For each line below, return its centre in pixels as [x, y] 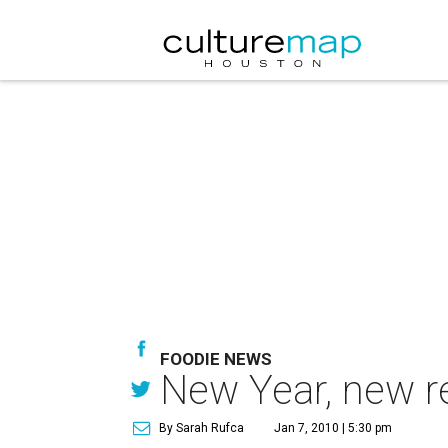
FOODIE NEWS [216, 359]
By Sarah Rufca [201, 428]
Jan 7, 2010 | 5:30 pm [333, 428]
